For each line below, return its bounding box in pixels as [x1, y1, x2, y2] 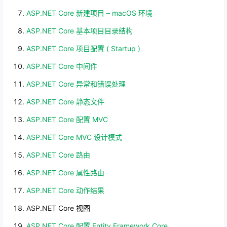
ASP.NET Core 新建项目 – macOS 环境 [26, 9, 153, 17]
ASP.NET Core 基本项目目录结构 [26, 26, 133, 35]
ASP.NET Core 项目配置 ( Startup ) [26, 44, 140, 53]
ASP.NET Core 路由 [26, 150, 90, 159]
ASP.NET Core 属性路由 [26, 168, 104, 177]
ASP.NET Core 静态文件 [26, 97, 104, 106]
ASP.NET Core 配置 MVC [26, 115, 108, 124]
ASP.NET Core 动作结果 [26, 186, 104, 195]
